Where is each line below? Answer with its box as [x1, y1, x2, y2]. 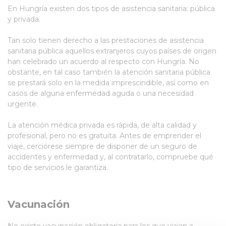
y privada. [8, 15, 44, 24]
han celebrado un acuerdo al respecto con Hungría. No [8, 57, 199, 66]
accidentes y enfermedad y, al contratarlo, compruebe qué [8, 152, 213, 161]
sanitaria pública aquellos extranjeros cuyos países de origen [8, 46, 216, 55]
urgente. [8, 99, 40, 108]
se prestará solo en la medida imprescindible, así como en [8, 78, 209, 87]
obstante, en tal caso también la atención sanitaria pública [8, 68, 210, 77]
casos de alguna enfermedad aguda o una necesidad [8, 89, 194, 98]
